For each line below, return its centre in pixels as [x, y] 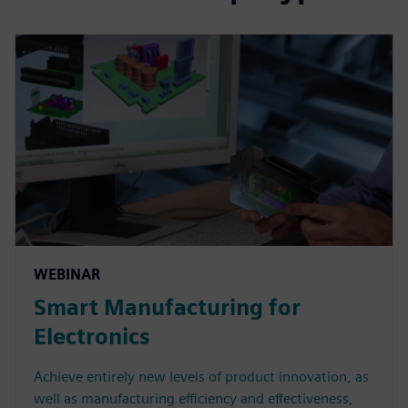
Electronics [92, 337]
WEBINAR [67, 275]
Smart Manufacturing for [167, 308]
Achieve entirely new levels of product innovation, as [201, 377]
